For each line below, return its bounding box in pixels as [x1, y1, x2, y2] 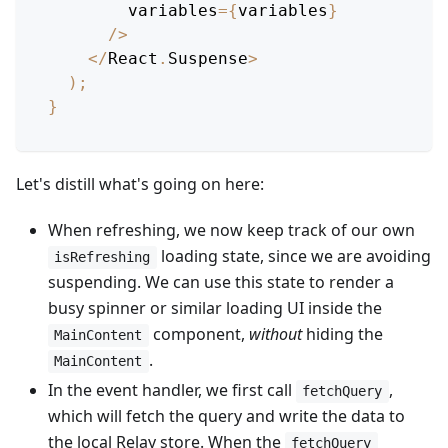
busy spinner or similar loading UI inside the [48, 296, 382, 319]
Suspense [168, 48, 248, 68]
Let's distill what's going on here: [16, 172, 264, 195]
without [248, 322, 302, 345]
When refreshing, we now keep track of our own [48, 218, 415, 241]
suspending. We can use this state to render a [48, 270, 394, 293]
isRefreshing [54, 249, 151, 266]
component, [148, 322, 249, 345]
